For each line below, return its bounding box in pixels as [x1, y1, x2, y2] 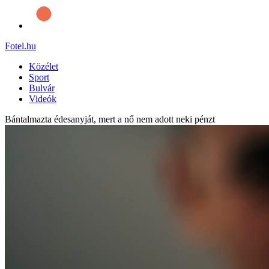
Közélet [29, 61, 58, 71]
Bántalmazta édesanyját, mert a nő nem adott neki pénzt [5, 113, 215, 124]
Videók [29, 93, 56, 104]
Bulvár [29, 82, 55, 93]
